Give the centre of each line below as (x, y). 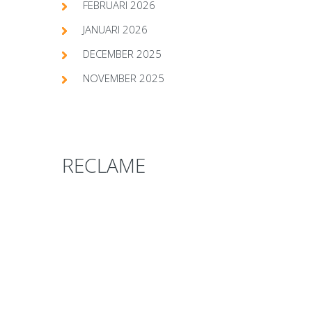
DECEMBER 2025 (122, 53)
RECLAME (104, 165)
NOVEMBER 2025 (124, 78)
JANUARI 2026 (115, 29)
